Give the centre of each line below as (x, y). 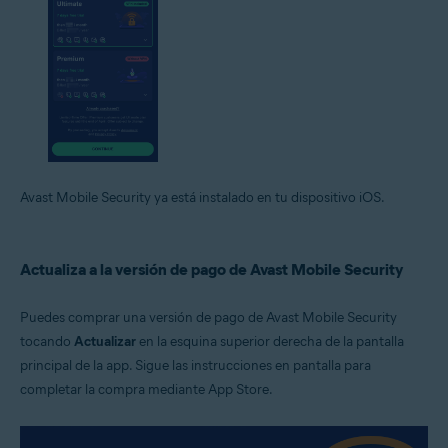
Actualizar (105, 341)
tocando (47, 341)
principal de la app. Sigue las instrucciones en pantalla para (195, 365)
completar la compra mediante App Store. (146, 389)
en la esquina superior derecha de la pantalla (270, 341)
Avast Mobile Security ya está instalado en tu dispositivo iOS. (202, 197)
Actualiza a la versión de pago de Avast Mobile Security (211, 269)
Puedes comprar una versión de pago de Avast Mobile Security (208, 317)
